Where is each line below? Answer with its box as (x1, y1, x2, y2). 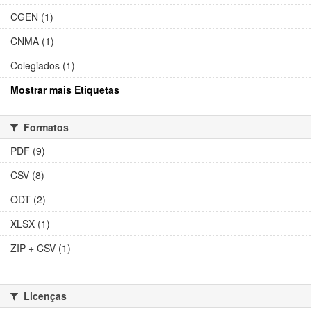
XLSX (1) (10, 217, 50, 230)
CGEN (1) (10, 10, 53, 24)
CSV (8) (10, 168, 44, 182)
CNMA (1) (10, 34, 54, 48)
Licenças (21, 289, 67, 303)
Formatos (21, 120, 69, 134)
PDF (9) (10, 144, 45, 158)
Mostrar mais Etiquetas (10, 83, 119, 96)
